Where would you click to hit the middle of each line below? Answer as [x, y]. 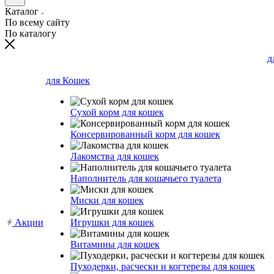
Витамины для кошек [115, 244]
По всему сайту [37, 22]
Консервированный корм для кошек [145, 134]
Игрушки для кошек [112, 222]
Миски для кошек [107, 200]
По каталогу [31, 33]
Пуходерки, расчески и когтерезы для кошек [163, 266]
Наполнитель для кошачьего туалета [146, 178]
